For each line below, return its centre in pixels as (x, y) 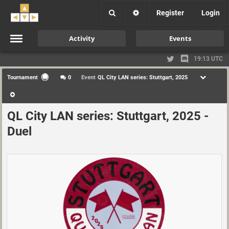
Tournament (22, 77)
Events (180, 38)
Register (170, 13)
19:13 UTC (208, 59)
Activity (82, 38)
